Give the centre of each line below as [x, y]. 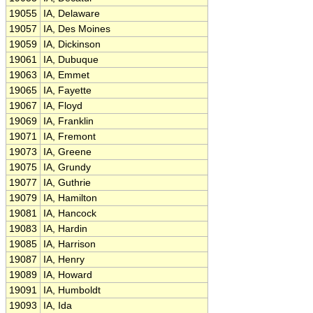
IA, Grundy [67, 167]
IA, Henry [64, 260]
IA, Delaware [72, 14]
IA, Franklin [68, 121]
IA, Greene [67, 152]
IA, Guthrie [67, 183]
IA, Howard [68, 275]
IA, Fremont [70, 137]
